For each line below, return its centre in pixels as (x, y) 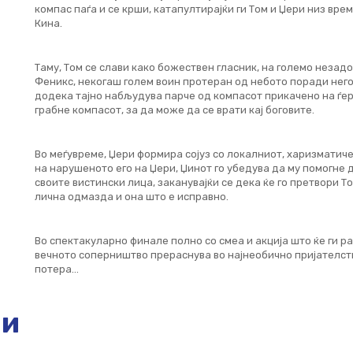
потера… (56, 269)
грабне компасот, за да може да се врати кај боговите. (174, 110)
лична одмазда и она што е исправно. (131, 197)
